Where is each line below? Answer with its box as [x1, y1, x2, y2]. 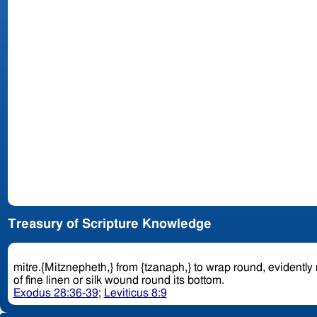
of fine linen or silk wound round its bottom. [13, 275, 227, 287]
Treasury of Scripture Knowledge [7, 218, 212, 231]
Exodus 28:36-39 [13, 287, 98, 299]
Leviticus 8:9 [103, 287, 167, 299]
